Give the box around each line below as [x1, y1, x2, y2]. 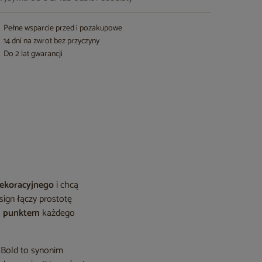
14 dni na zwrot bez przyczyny [4, 35, 100, 48]
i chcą [54, 177, 79, 193]
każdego [40, 205, 75, 221]
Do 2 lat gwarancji [4, 47, 63, 61]
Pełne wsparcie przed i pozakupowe [4, 22, 123, 35]
